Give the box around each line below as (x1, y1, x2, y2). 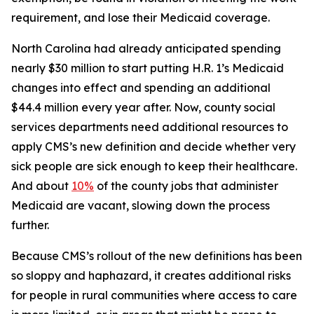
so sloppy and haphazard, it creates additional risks (11, 268, 291, 282)
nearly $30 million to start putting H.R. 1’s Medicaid (11, 61, 284, 75)
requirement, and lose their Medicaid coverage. (11, 11, 270, 25)
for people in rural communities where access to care (11, 288, 297, 302)
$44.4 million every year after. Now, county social (11, 100, 275, 114)
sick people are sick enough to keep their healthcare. (11, 159, 297, 173)
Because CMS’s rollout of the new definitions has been (11, 249, 302, 263)
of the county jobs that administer (94, 179, 278, 193)
